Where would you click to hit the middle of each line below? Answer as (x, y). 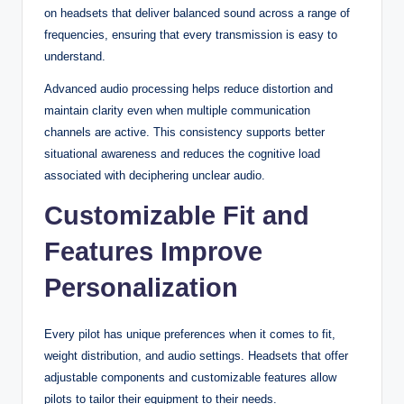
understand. (75, 56)
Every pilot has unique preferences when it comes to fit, (190, 334)
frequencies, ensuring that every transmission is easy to (191, 34)
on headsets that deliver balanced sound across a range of (197, 13)
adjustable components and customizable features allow (190, 377)
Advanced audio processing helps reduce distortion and (188, 88)
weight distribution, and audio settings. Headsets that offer (196, 355)
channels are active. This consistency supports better (184, 132)
